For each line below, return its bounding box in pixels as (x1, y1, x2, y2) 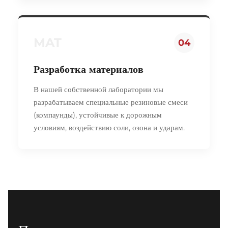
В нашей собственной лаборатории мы (34, 84, 163, 94)
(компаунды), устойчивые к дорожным (34, 109, 162, 120)
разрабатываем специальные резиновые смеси (34, 97, 188, 107)
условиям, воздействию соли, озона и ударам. (34, 122, 185, 132)
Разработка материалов (34, 63, 144, 75)
